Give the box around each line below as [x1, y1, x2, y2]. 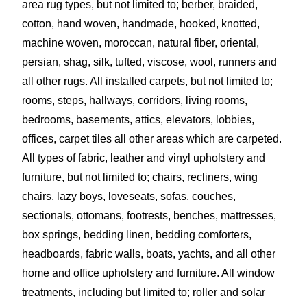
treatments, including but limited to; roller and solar [22, 286, 265, 298]
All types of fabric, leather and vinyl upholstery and [22, 151, 265, 164]
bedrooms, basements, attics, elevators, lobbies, [22, 113, 254, 125]
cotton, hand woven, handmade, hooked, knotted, [22, 17, 260, 29]
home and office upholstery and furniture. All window [22, 267, 275, 279]
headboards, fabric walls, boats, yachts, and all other [22, 247, 275, 260]
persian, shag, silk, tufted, [22, 56, 147, 68]
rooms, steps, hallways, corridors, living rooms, [22, 94, 247, 106]
